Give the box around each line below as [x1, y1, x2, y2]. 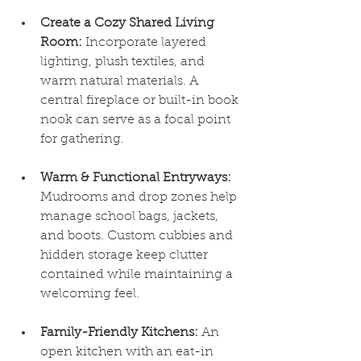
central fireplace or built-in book [40, 94, 242, 107]
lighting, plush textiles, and [40, 56, 208, 68]
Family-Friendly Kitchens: [40, 326, 198, 339]
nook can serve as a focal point [40, 114, 234, 127]
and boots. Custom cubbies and [40, 230, 236, 243]
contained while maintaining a [40, 268, 236, 281]
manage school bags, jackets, [40, 210, 222, 223]
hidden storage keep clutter [40, 249, 211, 262]
